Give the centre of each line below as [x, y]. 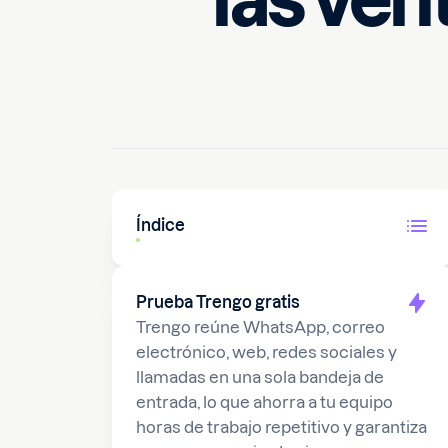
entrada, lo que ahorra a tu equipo [264, 402]
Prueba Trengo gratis [218, 302]
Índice [160, 225]
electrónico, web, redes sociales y [266, 352]
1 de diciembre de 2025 [351, 65]
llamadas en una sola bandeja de [260, 377]
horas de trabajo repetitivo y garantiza [281, 427]
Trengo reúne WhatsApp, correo [260, 327]
